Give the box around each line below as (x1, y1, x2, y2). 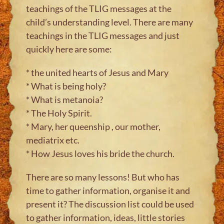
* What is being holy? (26, 80, 106, 91)
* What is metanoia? (26, 93, 103, 105)
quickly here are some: (26, 43, 112, 54)
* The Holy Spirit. (26, 107, 92, 118)
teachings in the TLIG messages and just (26, 29, 180, 41)
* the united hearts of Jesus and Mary (26, 66, 169, 78)
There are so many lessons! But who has (26, 171, 180, 182)
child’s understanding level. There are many (26, 16, 193, 27)
